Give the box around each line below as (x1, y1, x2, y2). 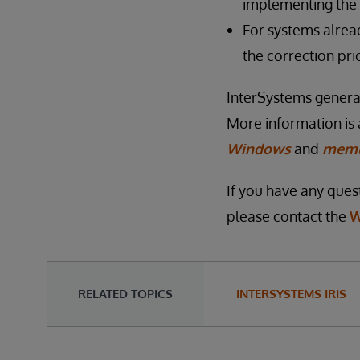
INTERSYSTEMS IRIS (236, 286, 346, 301)
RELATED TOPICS (78, 286, 173, 301)
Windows (227, 140, 291, 157)
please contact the (227, 207, 350, 225)
